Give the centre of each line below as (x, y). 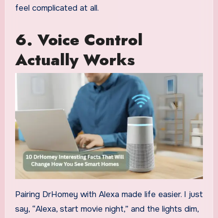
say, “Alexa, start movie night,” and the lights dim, (107, 209)
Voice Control (90, 40)
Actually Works (75, 60)
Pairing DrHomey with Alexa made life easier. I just (109, 195)
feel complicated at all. (57, 8)
